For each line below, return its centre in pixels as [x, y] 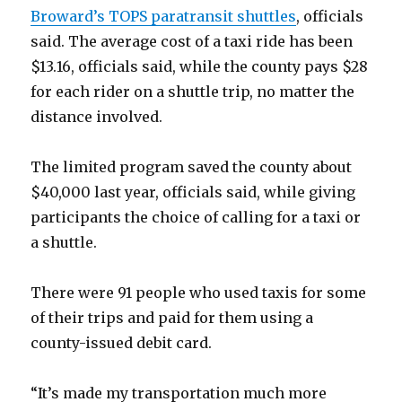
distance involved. [97, 117]
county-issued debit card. [122, 343]
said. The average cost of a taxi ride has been [192, 42]
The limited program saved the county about [192, 167]
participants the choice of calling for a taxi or [196, 218]
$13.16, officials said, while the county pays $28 [200, 67]
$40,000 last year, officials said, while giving [193, 192]
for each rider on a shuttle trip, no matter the [193, 92]
